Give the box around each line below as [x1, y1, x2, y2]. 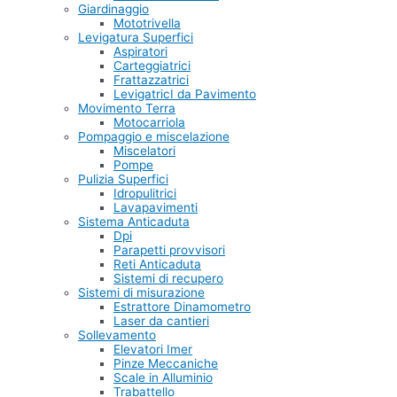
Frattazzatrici [113, 73, 189, 88]
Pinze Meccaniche [113, 356, 218, 371]
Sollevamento [78, 328, 156, 343]
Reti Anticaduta [113, 257, 201, 272]
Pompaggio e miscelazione [78, 129, 230, 144]
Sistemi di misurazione [78, 285, 205, 300]
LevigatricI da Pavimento [113, 87, 256, 102]
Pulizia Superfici [78, 172, 168, 187]
